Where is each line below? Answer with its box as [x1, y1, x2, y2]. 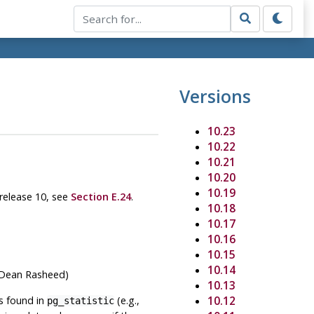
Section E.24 [70, 189, 131, 203]
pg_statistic [46, 294, 114, 306]
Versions [179, 84, 251, 108]
